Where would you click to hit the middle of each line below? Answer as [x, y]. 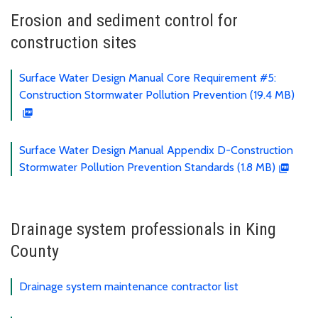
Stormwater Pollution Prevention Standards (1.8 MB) [147, 167]
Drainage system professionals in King [143, 229]
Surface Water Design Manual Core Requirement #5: [148, 77]
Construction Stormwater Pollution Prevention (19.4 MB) [157, 94]
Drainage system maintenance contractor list [129, 286]
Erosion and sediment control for [124, 20]
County [35, 251]
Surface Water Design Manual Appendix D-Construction [156, 150]
